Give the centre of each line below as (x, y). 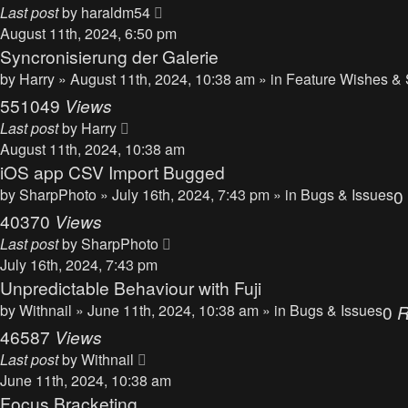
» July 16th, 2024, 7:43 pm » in (200, 194)
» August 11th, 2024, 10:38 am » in (172, 79)
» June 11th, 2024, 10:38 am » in (183, 310)
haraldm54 (116, 12)
